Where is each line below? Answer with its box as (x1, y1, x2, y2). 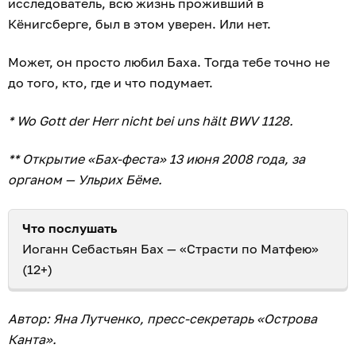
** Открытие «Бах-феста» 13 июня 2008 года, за (8, 151, 305, 168)
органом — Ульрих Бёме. (8, 172, 162, 188)
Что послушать (22, 220, 118, 237)
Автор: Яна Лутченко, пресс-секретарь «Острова (8, 311, 317, 327)
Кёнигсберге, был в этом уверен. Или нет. (8, 16, 271, 33)
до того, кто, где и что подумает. (8, 75, 213, 91)
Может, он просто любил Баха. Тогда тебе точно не (8, 54, 330, 71)
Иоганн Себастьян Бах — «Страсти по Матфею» (22, 241, 319, 257)
